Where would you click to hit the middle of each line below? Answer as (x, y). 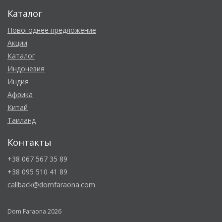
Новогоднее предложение (52, 30)
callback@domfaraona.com (51, 185)
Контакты (29, 142)
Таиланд (22, 120)
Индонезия (26, 69)
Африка (20, 95)
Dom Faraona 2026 (34, 212)
